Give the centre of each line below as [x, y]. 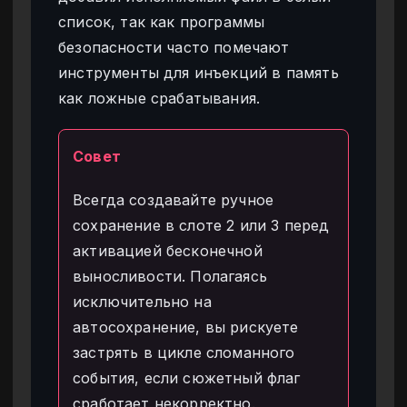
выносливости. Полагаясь [170, 277]
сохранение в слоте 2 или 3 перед [201, 226]
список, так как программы [162, 22]
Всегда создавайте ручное [174, 200]
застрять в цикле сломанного [184, 353]
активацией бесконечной [168, 251]
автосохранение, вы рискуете [186, 328]
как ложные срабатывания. [159, 99]
